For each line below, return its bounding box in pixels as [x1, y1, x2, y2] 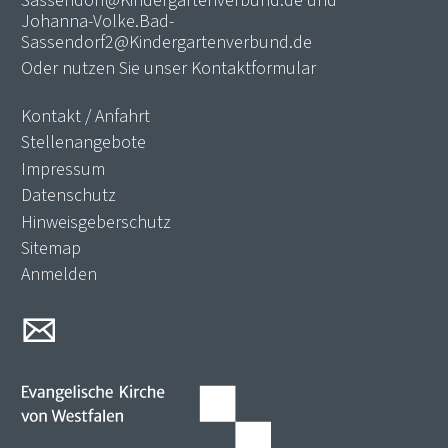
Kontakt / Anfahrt [21, 103, 150, 128]
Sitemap [21, 235, 81, 260]
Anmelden [21, 262, 97, 287]
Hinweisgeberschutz [21, 209, 171, 234]
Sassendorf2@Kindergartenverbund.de [21, 29, 312, 54]
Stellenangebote [21, 130, 146, 155]
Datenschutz [21, 183, 116, 208]
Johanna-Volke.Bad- [21, 8, 174, 33]
